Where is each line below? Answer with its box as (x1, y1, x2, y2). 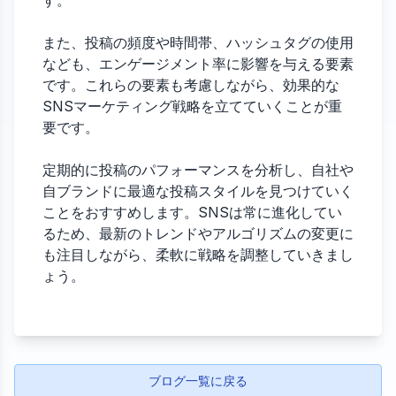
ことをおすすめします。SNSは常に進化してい (42, 203, 342, 221)
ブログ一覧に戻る (148, 373, 247, 388)
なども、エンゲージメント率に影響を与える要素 (42, 55, 354, 72)
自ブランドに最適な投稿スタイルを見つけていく (42, 182, 354, 200)
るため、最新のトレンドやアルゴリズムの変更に (42, 225, 354, 242)
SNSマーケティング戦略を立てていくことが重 (42, 97, 342, 115)
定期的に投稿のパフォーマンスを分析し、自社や (42, 161, 354, 179)
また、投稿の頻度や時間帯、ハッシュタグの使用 (42, 34, 354, 51)
